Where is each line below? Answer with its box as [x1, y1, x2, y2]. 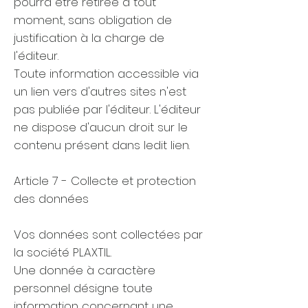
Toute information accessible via [14, 65, 199, 82]
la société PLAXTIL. [14, 244, 111, 261]
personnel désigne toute [14, 280, 153, 296]
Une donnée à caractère [14, 262, 155, 278]
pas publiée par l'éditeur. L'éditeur [14, 101, 201, 118]
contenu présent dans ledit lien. [14, 137, 193, 153]
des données [14, 190, 89, 207]
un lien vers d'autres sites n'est [14, 83, 186, 100]
